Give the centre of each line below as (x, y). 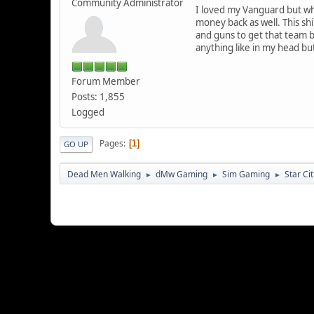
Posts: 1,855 (98, 96)
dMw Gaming (182, 174)
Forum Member (106, 81)
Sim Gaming (246, 174)
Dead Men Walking (104, 174)
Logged (88, 112)
